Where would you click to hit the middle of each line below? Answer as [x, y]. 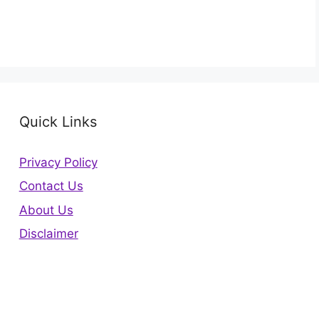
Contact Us [51, 186]
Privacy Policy [58, 162]
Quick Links [58, 121]
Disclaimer [48, 234]
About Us [46, 210]
